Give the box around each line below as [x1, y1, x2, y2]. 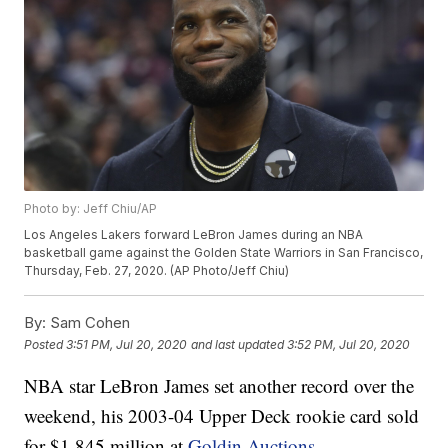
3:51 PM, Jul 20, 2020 [66, 336, 188, 352]
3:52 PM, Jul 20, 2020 [287, 336, 411, 352]
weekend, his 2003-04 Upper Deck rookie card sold [24, 403, 420, 429]
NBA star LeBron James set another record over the [24, 373, 415, 399]
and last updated [191, 336, 285, 352]
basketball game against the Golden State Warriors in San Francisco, [24, 245, 424, 261]
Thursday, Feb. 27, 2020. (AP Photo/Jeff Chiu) [24, 263, 290, 279]
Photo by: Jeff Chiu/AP [24, 201, 158, 217]
